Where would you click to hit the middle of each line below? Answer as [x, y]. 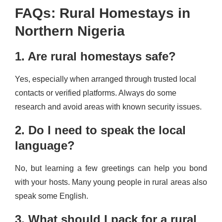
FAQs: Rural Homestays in [103, 13]
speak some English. [52, 196]
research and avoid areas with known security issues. [108, 107]
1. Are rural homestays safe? [95, 56]
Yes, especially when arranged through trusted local [106, 79]
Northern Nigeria [70, 31]
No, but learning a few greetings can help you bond [111, 168]
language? [45, 145]
